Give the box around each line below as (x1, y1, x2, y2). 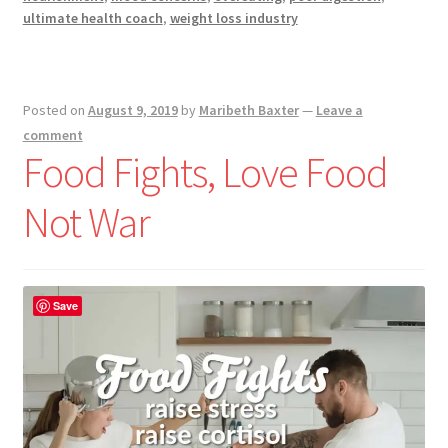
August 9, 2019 (87, 100, 178, 119)
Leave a (315, 100, 363, 119)
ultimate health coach (22, 9, 163, 28)
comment (22, 125, 83, 144)
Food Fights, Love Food (22, 145, 388, 198)
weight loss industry (169, 9, 298, 28)
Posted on (22, 100, 88, 119)
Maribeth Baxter (198, 100, 299, 119)
